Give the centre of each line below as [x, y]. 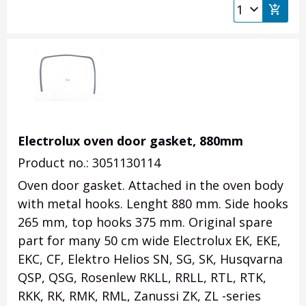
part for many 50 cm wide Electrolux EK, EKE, [149, 241]
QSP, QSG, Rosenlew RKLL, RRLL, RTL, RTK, [142, 278]
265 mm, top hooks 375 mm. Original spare [145, 222]
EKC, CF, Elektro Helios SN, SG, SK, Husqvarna [150, 259]
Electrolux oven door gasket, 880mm [130, 141]
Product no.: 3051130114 [89, 163]
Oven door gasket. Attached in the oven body [151, 185]
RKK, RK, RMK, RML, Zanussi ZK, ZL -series [139, 296]
